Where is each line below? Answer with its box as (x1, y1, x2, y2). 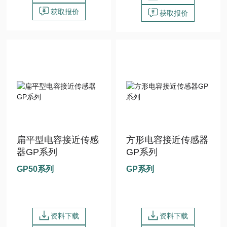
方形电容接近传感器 (126, 134, 208, 145)
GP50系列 (17, 164, 54, 173)
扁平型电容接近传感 (17, 134, 99, 145)
